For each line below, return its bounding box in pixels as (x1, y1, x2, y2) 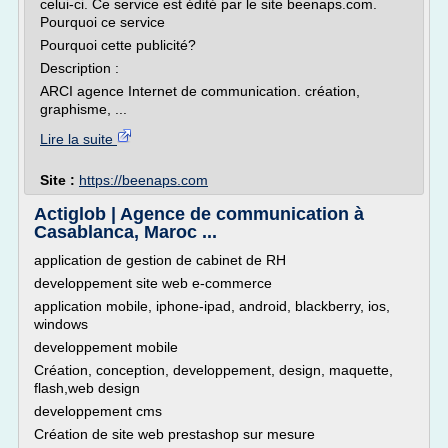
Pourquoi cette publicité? (40, 37, 196, 53)
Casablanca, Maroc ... (34, 222, 217, 242)
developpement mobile (34, 339, 178, 355)
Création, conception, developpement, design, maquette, (34, 362, 393, 378)
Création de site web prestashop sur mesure (34, 426, 315, 442)
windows (34, 316, 88, 332)
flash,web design (34, 380, 140, 396)
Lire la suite (40, 131, 117, 147)
